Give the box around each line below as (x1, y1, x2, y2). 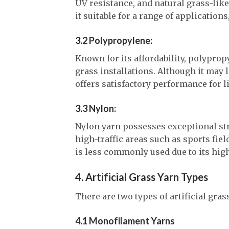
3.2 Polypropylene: (75, 34, 152, 46)
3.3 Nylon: (75, 102, 116, 114)
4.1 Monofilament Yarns (75, 215, 175, 227)
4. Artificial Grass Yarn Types (75, 171, 208, 184)
